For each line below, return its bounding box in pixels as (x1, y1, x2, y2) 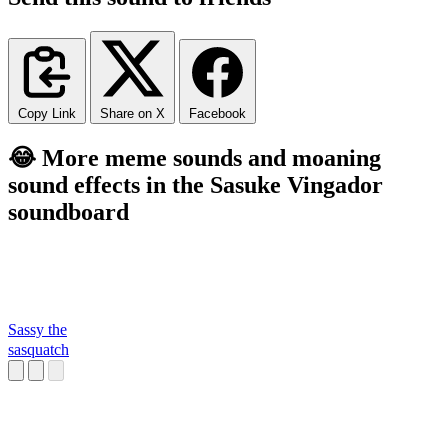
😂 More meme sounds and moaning (8, 144, 381, 171)
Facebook (189, 105, 246, 121)
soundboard (8, 198, 129, 225)
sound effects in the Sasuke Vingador (8, 171, 383, 198)
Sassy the (8, 321, 67, 339)
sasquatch (8, 341, 69, 359)
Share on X (100, 105, 165, 121)
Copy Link (18, 105, 76, 121)
